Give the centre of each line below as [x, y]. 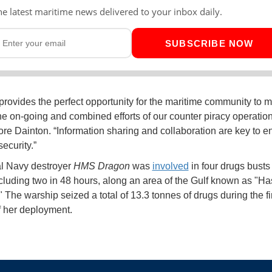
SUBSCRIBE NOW [209, 43]
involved [170, 166]
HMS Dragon [101, 166]
